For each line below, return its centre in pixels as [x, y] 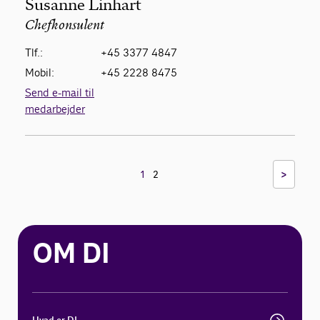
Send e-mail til [60, 93]
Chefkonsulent [65, 26]
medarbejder [55, 109]
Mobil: [40, 73]
